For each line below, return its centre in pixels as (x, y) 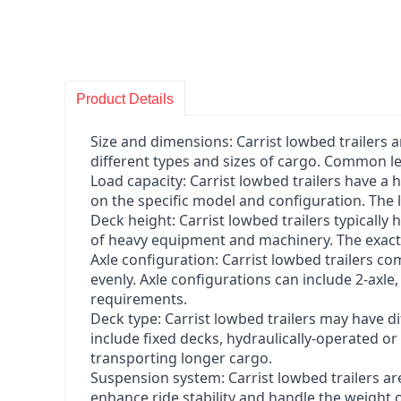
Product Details (125, 99)
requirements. (139, 299)
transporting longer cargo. (181, 358)
